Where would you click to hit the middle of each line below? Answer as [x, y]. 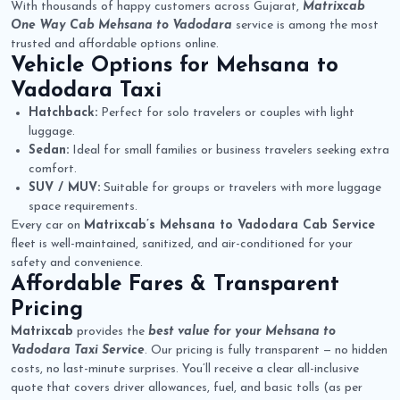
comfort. [53, 170]
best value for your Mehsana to [242, 332]
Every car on [47, 226]
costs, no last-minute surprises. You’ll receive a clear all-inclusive [185, 370]
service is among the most [305, 26]
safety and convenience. [77, 263]
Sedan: [49, 151]
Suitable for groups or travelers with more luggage [241, 188]
